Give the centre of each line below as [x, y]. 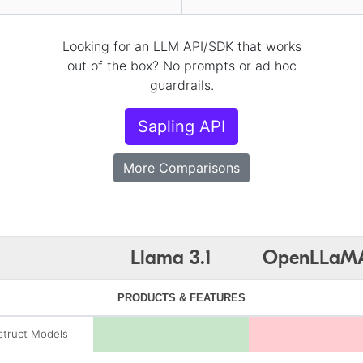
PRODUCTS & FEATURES [181, 298]
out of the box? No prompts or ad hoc [181, 65]
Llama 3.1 [171, 258]
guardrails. [181, 85]
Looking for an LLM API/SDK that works [181, 46]
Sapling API [181, 126]
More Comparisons [181, 167]
